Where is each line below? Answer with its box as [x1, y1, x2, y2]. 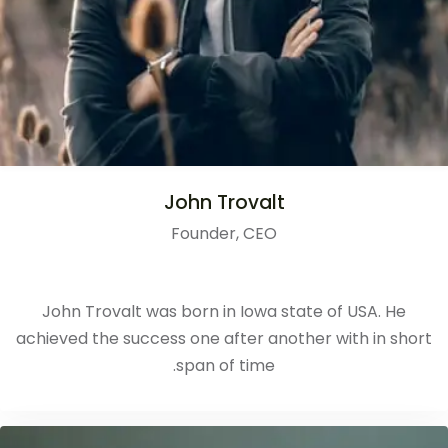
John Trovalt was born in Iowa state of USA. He [42, 299, 406, 323]
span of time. [176, 353, 275, 377]
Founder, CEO [171, 221, 277, 245]
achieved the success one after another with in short [16, 326, 432, 350]
